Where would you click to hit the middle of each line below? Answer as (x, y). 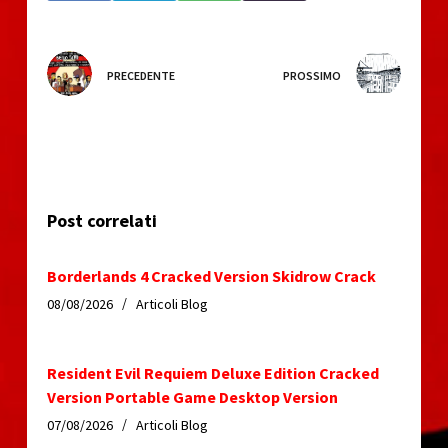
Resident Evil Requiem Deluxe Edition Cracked (212, 372)
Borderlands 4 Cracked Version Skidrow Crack (211, 275)
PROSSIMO (312, 75)
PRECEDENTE (140, 75)
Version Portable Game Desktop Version (192, 396)
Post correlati (101, 220)
